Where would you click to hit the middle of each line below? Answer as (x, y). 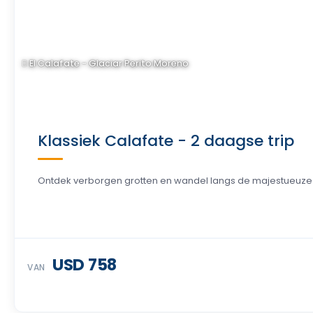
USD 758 (85, 265)
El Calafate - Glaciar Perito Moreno (108, 63)
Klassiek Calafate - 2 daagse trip (166, 141)
